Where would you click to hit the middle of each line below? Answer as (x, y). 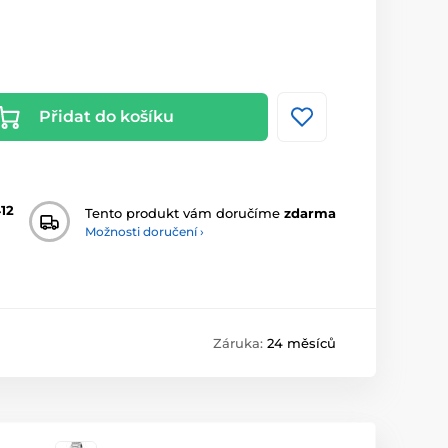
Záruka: (240, 343)
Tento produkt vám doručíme (184, 212)
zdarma (310, 212)
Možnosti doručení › (144, 231)
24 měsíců (301, 343)
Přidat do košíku (106, 117)
